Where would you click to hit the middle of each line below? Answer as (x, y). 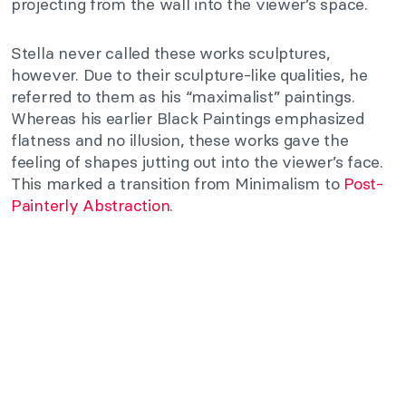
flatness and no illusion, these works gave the (180, 140)
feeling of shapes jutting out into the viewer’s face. (197, 161)
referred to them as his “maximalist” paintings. (183, 96)
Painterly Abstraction (91, 205)
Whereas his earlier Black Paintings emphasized (188, 118)
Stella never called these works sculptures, (171, 53)
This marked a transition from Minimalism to (178, 183)
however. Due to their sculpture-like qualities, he (189, 74)
